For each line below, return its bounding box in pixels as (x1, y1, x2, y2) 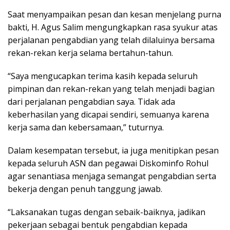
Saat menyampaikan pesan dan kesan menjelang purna (8, 8, 221, 20)
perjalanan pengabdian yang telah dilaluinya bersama (8, 34, 215, 46)
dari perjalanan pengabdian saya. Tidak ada (8, 95, 175, 107)
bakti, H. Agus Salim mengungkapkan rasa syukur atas (8, 21, 218, 33)
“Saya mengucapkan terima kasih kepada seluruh (8, 70, 198, 82)
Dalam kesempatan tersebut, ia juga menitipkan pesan (8, 144, 219, 156)
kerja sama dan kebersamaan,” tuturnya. (8, 121, 164, 133)
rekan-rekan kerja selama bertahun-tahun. (8, 47, 173, 59)
